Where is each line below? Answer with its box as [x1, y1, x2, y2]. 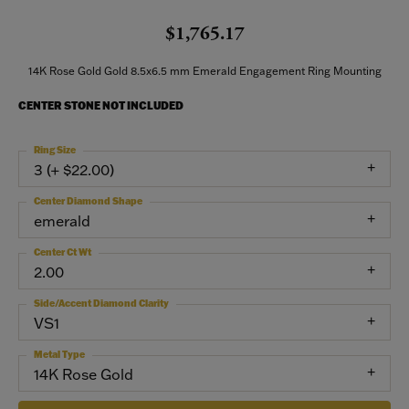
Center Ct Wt [34, 246, 91, 258]
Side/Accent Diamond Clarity [34, 298, 169, 309]
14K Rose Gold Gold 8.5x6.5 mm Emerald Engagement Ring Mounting [27, 64, 382, 78]
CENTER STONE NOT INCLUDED [18, 99, 184, 112]
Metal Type [34, 349, 85, 361]
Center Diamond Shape [34, 195, 142, 207]
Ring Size [34, 144, 76, 156]
